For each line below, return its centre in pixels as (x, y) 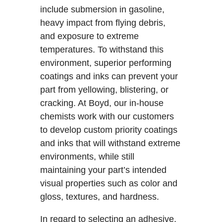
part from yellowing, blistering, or (104, 89)
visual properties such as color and (109, 183)
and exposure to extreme (89, 36)
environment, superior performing (106, 63)
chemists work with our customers (107, 116)
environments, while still (87, 156)
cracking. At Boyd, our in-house (102, 103)
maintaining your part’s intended (103, 170)
